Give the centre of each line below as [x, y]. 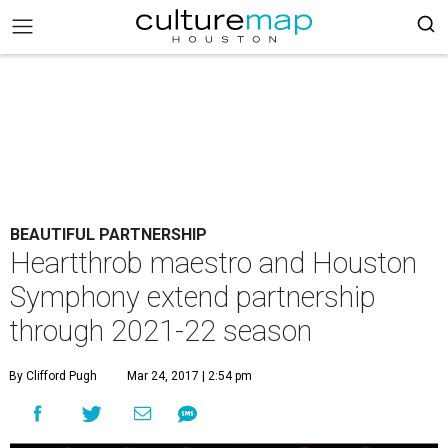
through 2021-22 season [161, 331]
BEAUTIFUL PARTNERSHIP [108, 234]
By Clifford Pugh [53, 376]
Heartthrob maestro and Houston [213, 263]
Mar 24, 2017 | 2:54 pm [189, 376]
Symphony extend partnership [193, 297]
